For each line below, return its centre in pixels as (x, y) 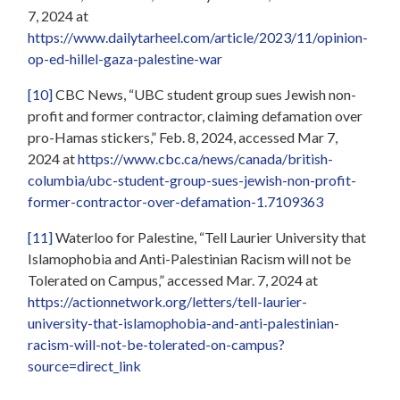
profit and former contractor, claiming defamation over (196, 115)
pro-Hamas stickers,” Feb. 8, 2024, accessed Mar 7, (183, 137)
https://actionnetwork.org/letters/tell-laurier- (168, 301)
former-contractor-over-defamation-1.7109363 (176, 201)
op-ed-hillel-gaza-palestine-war (125, 58)
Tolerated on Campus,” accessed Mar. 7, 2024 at (173, 279)
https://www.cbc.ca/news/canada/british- (206, 158)
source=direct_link (85, 365)
